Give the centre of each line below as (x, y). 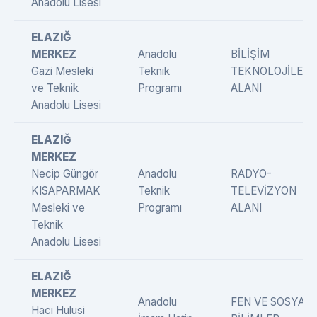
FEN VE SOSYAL (271, 301)
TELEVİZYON (264, 190)
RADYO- (251, 173)
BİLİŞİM (250, 54)
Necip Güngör (65, 173)
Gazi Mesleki (62, 71)
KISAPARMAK (66, 190)
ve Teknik (55, 88)
